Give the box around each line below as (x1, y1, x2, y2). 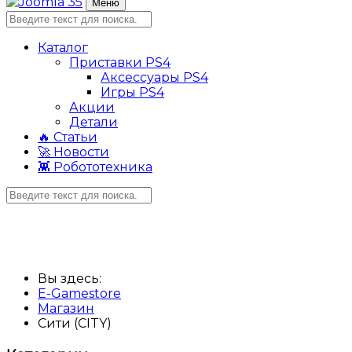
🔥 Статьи (38, 130, 97, 145)
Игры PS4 (101, 85, 164, 100)
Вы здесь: (38, 271, 108, 286)
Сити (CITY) (38, 316, 112, 331)
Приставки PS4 (69, 55, 170, 70)
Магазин (38, 301, 94, 316)
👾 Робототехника (38, 159, 152, 174)
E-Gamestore (38, 286, 121, 301)
